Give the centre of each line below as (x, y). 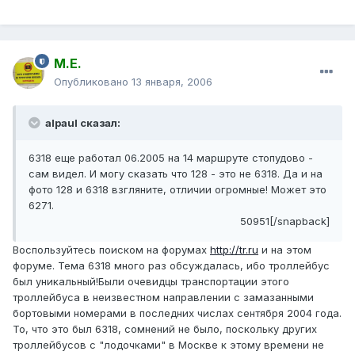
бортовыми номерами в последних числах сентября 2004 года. (177, 313)
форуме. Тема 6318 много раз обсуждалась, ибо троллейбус (171, 266)
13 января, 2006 (172, 82)
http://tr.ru (234, 250)
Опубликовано (93, 82)
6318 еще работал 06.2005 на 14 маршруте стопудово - (171, 158)
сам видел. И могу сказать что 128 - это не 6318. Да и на (176, 174)
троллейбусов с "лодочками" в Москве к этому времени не (168, 345)
